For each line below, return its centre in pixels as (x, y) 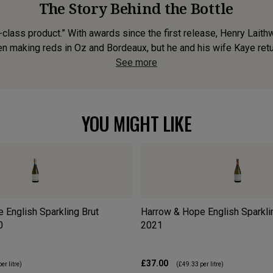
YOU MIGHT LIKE (136, 123)
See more (136, 62)
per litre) (211, 264)
